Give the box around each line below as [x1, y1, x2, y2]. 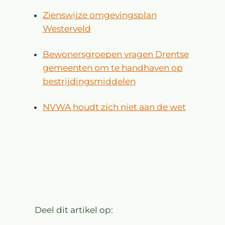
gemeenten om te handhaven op [42, 63, 183, 73]
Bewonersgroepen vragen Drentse [42, 49, 189, 60]
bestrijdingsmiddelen [42, 76, 136, 87]
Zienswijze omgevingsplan [42, 10, 157, 21]
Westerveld [42, 24, 91, 34]
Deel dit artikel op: [35, 205, 114, 215]
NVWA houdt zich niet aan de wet [42, 102, 186, 113]
